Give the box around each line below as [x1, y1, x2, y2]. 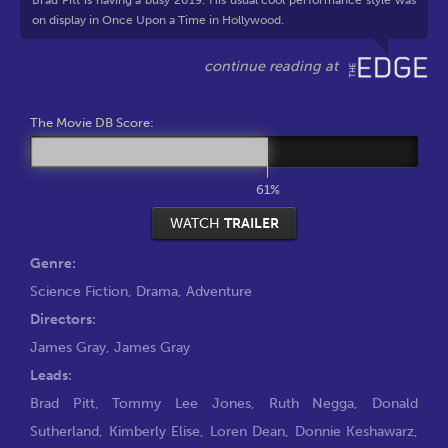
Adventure [186, 281, 252, 300]
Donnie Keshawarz [294, 421, 414, 440]
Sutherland [30, 421, 99, 440]
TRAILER [223, 214, 279, 233]
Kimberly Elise [108, 421, 200, 440]
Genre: [30, 253, 76, 272]
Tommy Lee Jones [112, 393, 251, 412]
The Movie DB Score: [30, 115, 154, 130]
